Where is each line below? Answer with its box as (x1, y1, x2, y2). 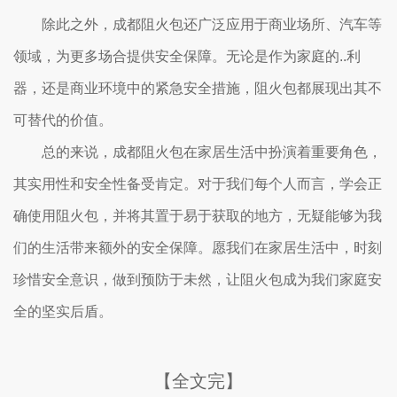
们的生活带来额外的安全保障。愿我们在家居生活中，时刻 (13, 240, 382, 255)
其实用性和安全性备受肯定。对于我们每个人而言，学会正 (13, 176, 382, 191)
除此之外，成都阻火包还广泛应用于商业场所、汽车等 (42, 17, 382, 32)
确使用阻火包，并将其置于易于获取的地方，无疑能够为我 (13, 208, 382, 223)
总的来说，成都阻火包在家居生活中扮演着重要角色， (42, 144, 382, 160)
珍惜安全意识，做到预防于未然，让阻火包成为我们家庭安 (13, 272, 382, 287)
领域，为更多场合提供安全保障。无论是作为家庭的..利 (13, 49, 361, 64)
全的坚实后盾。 (13, 304, 113, 319)
